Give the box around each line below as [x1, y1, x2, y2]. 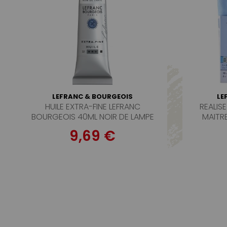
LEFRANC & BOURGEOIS [52, 92, 133, 101]
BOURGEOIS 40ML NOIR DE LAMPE [31, 111, 154, 123]
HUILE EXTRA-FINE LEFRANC [45, 101, 140, 112]
